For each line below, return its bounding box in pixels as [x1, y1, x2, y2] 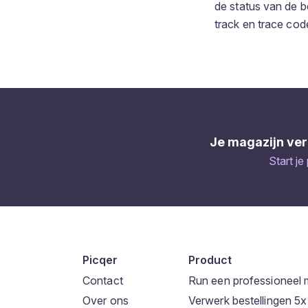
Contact [82, 273, 123, 287]
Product [188, 252, 232, 267]
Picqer [82, 252, 118, 267]
